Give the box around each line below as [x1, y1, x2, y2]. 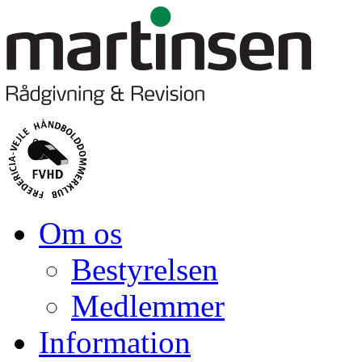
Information [39, 325, 191, 360]
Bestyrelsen [71, 252, 218, 287]
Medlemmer [71, 288, 225, 323]
